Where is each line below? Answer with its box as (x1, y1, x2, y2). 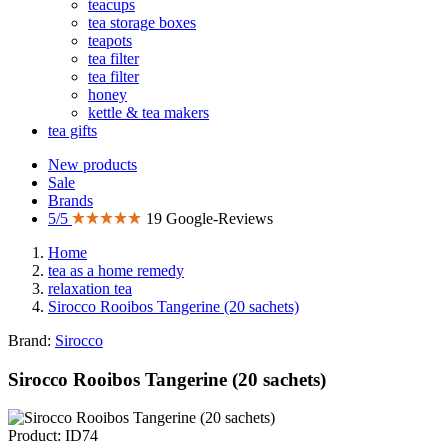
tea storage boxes (88, 14, 196, 31)
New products (48, 156, 137, 173)
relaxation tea (48, 280, 132, 297)
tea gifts (48, 122, 97, 139)
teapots (88, 32, 132, 49)
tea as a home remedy (48, 262, 184, 279)
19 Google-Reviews (146, 210, 273, 227)
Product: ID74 (8, 427, 98, 445)
